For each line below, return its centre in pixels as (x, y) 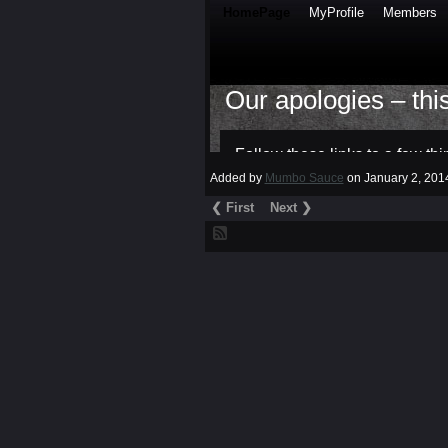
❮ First (233, 208)
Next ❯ (291, 208)
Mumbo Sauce (304, 177)
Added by (237, 177)
